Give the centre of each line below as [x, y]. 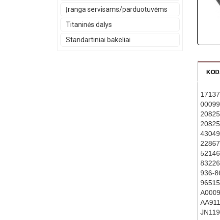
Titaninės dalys [89, 25]
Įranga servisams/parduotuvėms [117, 9]
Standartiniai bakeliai [98, 40]
